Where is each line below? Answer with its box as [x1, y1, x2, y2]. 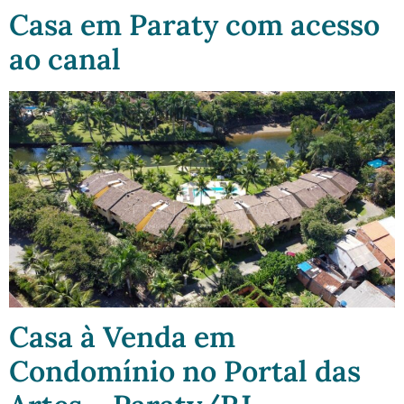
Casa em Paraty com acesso [9, 5, 380, 43]
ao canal [9, 40, 121, 78]
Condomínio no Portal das [9, 353, 361, 390]
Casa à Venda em [9, 318, 235, 356]
